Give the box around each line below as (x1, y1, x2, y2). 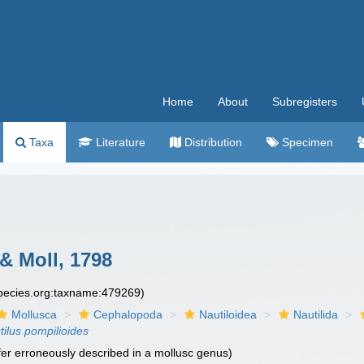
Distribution (181, 136, 242, 149)
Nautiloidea (199, 308, 258, 321)
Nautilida (293, 308, 339, 321)
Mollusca (11, 308, 58, 321)
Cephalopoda (93, 308, 163, 321)
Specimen (279, 136, 333, 149)
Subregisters (272, 95, 337, 108)
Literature (93, 136, 145, 149)
